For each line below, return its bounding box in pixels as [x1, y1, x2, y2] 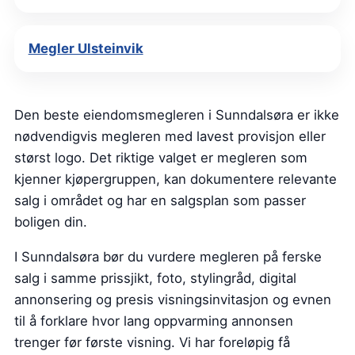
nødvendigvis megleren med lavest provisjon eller [14, 128, 326, 145]
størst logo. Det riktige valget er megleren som [14, 150, 307, 166]
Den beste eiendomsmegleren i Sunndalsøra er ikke [14, 107, 339, 124]
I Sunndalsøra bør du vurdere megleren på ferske [14, 249, 322, 265]
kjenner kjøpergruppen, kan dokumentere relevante [14, 171, 337, 188]
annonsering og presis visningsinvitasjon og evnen [14, 292, 331, 308]
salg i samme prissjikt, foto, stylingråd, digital [14, 270, 296, 287]
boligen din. [14, 214, 87, 231]
